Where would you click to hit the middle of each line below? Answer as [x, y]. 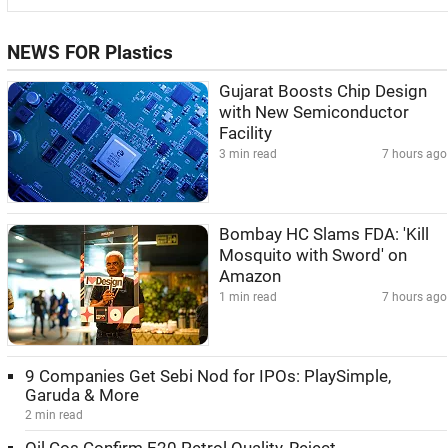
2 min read [54, 415]
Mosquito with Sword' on [313, 255]
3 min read [248, 154]
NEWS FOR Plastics [90, 53]
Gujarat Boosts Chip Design [323, 91]
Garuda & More [82, 395]
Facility [245, 133]
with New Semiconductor [314, 112]
